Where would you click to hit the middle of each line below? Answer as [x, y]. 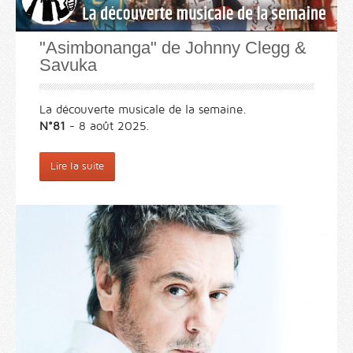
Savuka [68, 65]
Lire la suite [77, 167]
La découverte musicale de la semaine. [143, 110]
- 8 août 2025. [108, 126]
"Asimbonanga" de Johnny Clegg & [173, 48]
